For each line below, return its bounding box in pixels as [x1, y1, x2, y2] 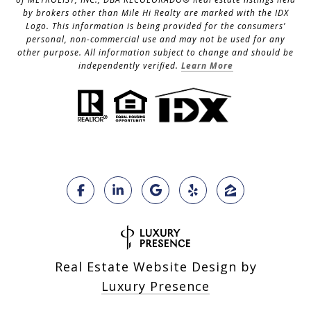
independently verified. [78, 60, 181, 72]
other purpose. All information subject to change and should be [17, 47, 294, 59]
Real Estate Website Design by [54, 258, 257, 275]
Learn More [180, 60, 233, 72]
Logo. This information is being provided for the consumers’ [26, 20, 285, 33]
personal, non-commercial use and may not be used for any [26, 33, 285, 46]
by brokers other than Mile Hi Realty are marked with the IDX [22, 7, 289, 19]
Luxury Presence [101, 277, 210, 294]
